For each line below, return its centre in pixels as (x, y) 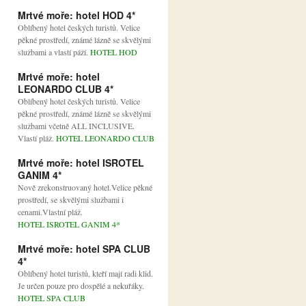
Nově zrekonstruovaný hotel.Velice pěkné (85, 187)
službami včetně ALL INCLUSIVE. (76, 126)
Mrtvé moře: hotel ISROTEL (81, 163)
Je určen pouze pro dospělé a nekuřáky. (81, 286)
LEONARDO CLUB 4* (66, 89)
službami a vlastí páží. (54, 52)
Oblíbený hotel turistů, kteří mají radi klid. (85, 274)
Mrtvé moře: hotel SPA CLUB (84, 249)
